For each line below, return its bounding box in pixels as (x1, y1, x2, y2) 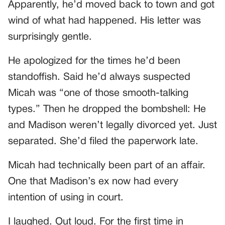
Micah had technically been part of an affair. (8, 161, 205, 170)
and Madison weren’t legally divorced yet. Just (8, 121, 217, 130)
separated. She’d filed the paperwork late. (8, 137, 198, 146)
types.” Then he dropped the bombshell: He (8, 104, 206, 114)
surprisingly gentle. (8, 32, 92, 42)
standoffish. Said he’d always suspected (8, 72, 190, 82)
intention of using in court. (8, 193, 124, 202)
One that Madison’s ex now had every (8, 177, 178, 186)
